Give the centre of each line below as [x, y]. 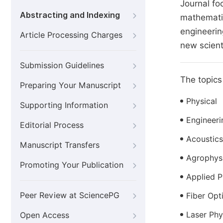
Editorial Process [52, 125]
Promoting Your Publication [72, 165]
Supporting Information [64, 105]
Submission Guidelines [62, 65]
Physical [202, 101]
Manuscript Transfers [60, 145]
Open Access [45, 215]
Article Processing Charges [71, 35]
